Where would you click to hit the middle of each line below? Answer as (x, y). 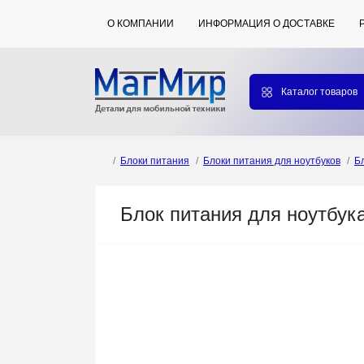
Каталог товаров (319, 92)
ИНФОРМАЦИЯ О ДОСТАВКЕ (266, 24)
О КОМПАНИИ (141, 24)
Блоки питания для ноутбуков (272, 161)
